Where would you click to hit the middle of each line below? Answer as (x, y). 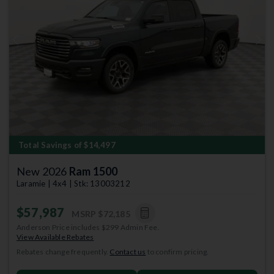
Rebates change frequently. (63, 251)
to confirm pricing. (177, 251)
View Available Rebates (55, 237)
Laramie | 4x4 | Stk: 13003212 (73, 183)
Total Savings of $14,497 (67, 145)
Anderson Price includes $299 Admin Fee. (88, 227)
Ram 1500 (93, 171)
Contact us (128, 251)
